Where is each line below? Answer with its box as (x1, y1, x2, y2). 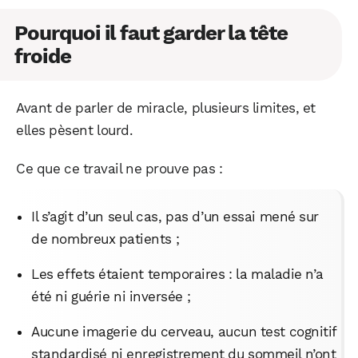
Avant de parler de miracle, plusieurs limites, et (16, 99, 316, 116)
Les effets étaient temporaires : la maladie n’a (31, 265, 324, 282)
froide (14, 43, 71, 68)
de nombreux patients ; (31, 230, 180, 247)
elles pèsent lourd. (16, 121, 133, 138)
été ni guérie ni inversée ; (31, 288, 191, 304)
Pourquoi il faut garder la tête (14, 20, 288, 45)
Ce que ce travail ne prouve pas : (16, 160, 223, 177)
